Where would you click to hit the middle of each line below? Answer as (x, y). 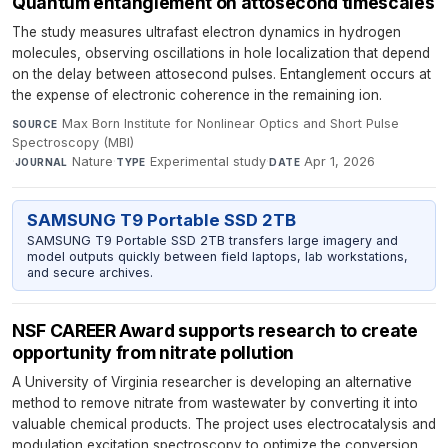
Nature (93, 162)
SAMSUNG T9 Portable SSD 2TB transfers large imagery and (212, 240)
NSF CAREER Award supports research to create (215, 331)
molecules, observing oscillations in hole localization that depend (221, 53)
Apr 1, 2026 (340, 162)
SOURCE (35, 124)
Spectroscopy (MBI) (73, 143)
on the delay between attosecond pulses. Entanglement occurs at (221, 74)
